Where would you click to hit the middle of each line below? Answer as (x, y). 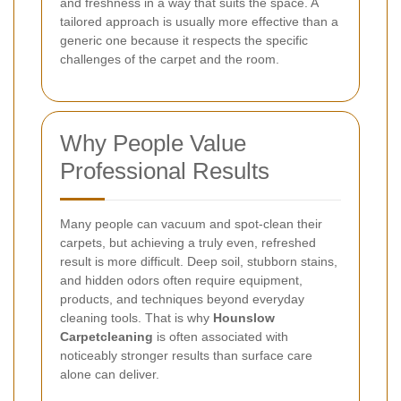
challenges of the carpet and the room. (170, 59)
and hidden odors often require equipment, (181, 280)
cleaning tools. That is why (137, 317)
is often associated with (221, 336)
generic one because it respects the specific (184, 40)
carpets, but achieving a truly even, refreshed (188, 242)
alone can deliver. (110, 374)
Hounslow (244, 317)
